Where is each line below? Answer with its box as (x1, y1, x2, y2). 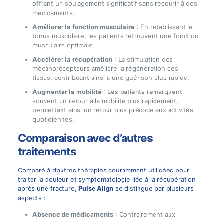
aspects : (17, 193, 46, 201)
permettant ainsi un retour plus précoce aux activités (32, 106, 193, 114)
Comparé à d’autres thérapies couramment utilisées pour (17, 166, 189, 174)
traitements (17, 144, 76, 158)
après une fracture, (17, 184, 78, 192)
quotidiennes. (32, 115, 74, 123)
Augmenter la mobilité (32, 87, 102, 95)
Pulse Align (78, 184, 113, 192)
